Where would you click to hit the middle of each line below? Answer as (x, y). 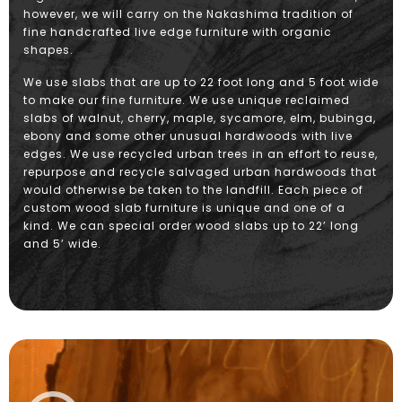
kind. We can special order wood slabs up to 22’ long (191, 226)
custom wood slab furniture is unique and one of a (184, 208)
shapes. (48, 50)
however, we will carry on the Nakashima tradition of (188, 14)
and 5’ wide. (62, 244)
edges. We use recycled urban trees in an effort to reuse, (201, 154)
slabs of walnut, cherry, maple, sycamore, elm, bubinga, (200, 118)
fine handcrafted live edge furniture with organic (178, 32)
